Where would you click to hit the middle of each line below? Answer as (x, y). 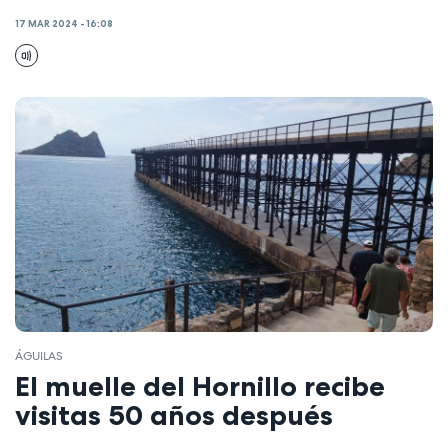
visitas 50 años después (174, 415)
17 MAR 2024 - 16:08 (64, 24)
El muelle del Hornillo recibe (200, 386)
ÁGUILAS (39, 355)
